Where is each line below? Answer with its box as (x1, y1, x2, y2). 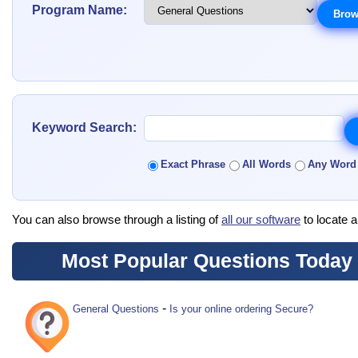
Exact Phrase (161, 158, 225, 171)
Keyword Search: (32, 121, 137, 135)
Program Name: (32, 3, 127, 18)
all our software (221, 213, 300, 226)
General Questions (73, 303, 159, 316)
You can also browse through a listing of (12, 213, 221, 226)
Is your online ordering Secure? (169, 303, 313, 316)
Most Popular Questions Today (56, 250, 352, 272)
